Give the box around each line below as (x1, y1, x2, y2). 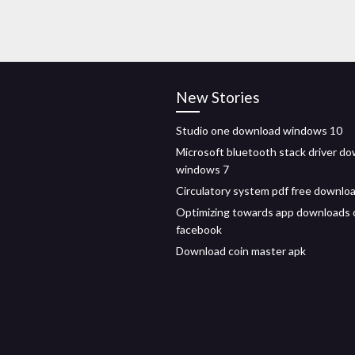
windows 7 (176, 162, 229, 176)
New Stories (176, 88, 260, 106)
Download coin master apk (176, 244, 306, 258)
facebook (176, 223, 222, 236)
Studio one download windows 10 (176, 124, 342, 137)
